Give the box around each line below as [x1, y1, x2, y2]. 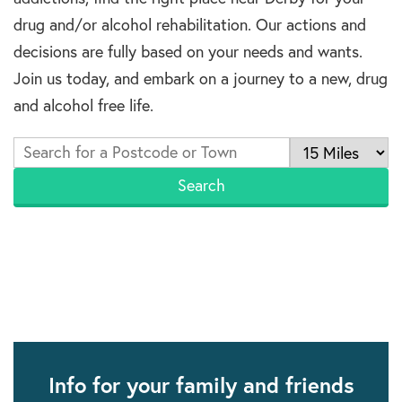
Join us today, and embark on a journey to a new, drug [13, 68, 388, 90]
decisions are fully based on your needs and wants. [13, 41, 363, 63]
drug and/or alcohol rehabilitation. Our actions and [13, 14, 366, 36]
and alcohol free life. [13, 95, 153, 117]
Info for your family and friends [48, 371, 354, 400]
